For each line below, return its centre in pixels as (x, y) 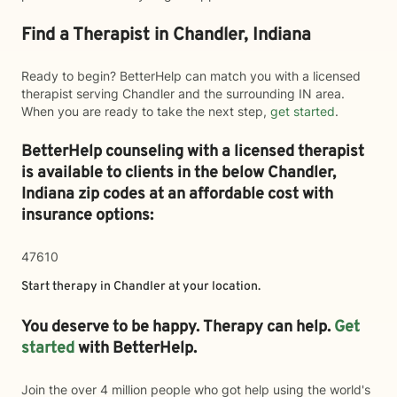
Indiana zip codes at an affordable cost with (177, 195)
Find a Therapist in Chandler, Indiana (166, 35)
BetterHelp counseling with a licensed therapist (193, 152)
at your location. (213, 287)
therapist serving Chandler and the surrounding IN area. (183, 93)
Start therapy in (67, 287)
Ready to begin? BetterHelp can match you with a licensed (191, 76)
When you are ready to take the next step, (146, 111)
